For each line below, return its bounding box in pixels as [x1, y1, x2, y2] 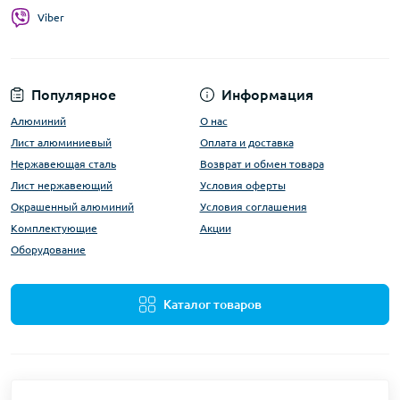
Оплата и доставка [199, 137, 294, 148]
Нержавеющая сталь [11, 158, 116, 170]
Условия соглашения [199, 201, 307, 212]
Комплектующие [11, 222, 97, 234]
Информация [221, 87, 313, 103]
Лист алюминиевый [11, 137, 112, 148]
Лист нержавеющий [11, 179, 112, 191]
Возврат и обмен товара [199, 158, 324, 170]
